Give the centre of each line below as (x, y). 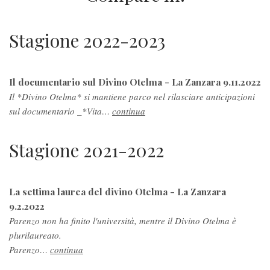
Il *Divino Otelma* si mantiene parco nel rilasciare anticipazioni (132, 96)
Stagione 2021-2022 (86, 150)
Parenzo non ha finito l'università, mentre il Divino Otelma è (123, 220)
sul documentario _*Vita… (61, 111)
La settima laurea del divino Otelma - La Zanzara (118, 191)
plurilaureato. (35, 235)
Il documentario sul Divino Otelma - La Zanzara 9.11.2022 (135, 81)
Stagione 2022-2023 (87, 40)
